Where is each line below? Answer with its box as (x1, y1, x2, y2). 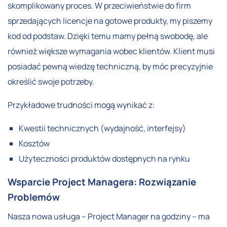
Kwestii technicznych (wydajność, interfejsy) (19, 122, 186, 134)
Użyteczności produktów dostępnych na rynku (19, 153, 191, 164)
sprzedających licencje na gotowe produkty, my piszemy (8, 15, 212, 26)
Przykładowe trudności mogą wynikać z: (8, 99, 155, 110)
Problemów (8, 190, 60, 204)
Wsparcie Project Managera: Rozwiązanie (8, 175, 196, 188)
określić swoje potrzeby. (8, 75, 94, 87)
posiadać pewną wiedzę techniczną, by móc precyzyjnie (8, 60, 213, 72)
